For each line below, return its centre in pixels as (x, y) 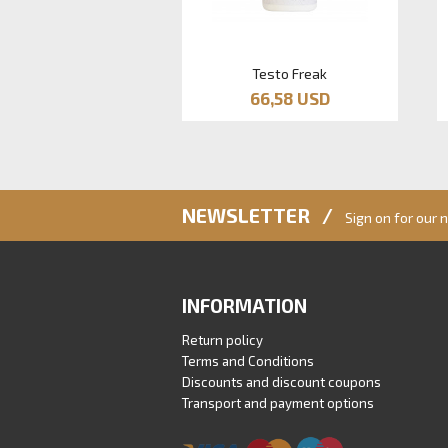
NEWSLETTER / (263, 215)
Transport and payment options (278, 403)
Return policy (222, 340)
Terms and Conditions (248, 361)
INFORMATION (244, 306)
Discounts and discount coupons (281, 382)
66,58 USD (289, 97)
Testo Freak (290, 73)
